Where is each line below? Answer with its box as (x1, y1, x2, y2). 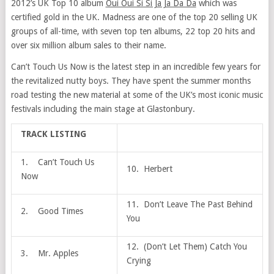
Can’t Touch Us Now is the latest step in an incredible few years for (10, 62, 261, 72)
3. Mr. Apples (20, 248, 78, 259)
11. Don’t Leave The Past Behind (126, 199, 253, 210)
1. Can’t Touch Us (20, 157, 94, 168)
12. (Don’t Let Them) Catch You (126, 242, 247, 252)
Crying (126, 256, 151, 266)
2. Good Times (20, 206, 83, 217)
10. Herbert (126, 164, 172, 174)
